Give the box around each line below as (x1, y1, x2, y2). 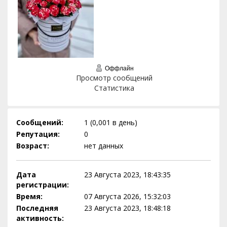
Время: (16, 192, 43, 202)
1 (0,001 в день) (84, 118, 138, 128)
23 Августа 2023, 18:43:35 (84, 170, 171, 180)
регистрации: (16, 180, 69, 190)
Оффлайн (103, 64, 134, 72)
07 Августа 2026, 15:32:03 (84, 192, 171, 202)
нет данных (84, 141, 124, 151)
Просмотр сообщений (76, 72, 153, 83)
